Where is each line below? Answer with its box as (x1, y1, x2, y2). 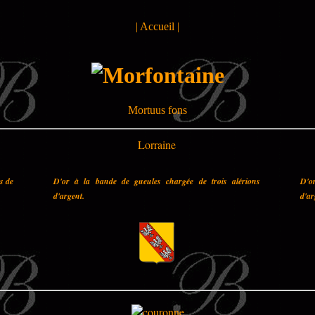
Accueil (140, 20, 174, 32)
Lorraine (138, 136, 176, 152)
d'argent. (53, 189, 84, 202)
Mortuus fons (128, 103, 187, 116)
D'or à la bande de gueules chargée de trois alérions (53, 174, 260, 187)
